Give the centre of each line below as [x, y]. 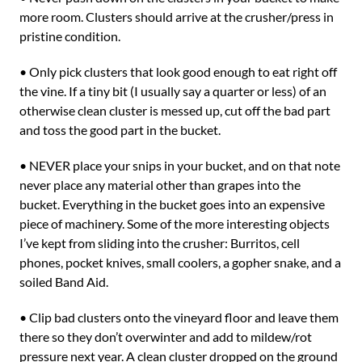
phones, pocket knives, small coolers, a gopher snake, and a [180, 262]
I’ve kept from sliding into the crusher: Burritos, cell [160, 243]
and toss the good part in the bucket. [120, 130]
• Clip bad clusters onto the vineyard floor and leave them [179, 317]
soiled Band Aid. [64, 282]
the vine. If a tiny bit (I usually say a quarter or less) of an [173, 91]
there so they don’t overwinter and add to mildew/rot [166, 337]
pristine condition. [70, 36]
